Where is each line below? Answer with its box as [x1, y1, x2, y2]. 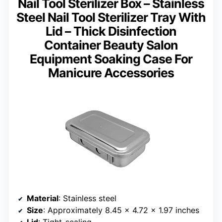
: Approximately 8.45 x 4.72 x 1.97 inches [43, 205, 199, 215]
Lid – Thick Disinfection [46, 23, 176, 39]
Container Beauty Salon [44, 37, 178, 53]
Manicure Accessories [48, 65, 174, 80]
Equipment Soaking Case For [30, 51, 192, 66]
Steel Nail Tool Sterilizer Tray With [16, 9, 206, 25]
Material [27, 193, 58, 203]
